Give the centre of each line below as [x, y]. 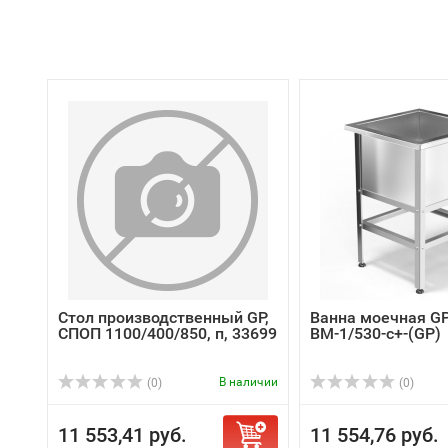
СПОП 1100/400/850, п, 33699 [167, 333]
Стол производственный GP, [163, 317]
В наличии [248, 382]
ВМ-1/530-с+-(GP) [375, 333]
